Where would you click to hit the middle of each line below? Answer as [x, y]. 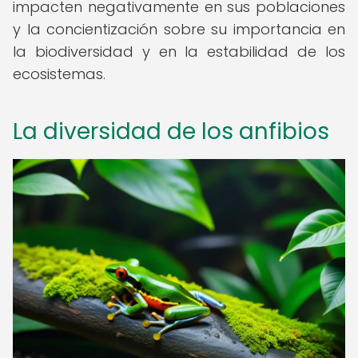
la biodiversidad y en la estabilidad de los [179, 52]
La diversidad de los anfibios [171, 131]
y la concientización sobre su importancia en [179, 29]
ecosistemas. [59, 74]
